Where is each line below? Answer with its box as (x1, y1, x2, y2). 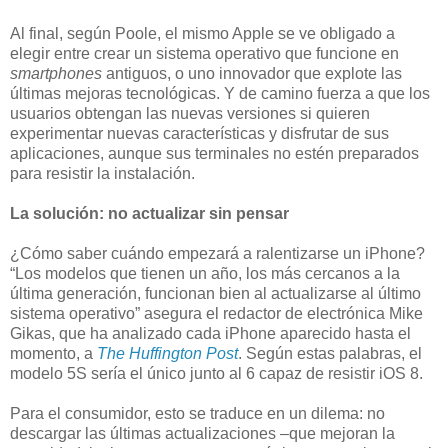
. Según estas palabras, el (238, 345, 422, 363)
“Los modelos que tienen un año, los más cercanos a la (10, 265, 400, 283)
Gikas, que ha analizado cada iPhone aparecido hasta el (10, 325, 411, 343)
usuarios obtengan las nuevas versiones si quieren (10, 105, 370, 123)
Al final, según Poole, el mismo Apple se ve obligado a (10, 25, 395, 43)
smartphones (10, 65, 102, 83)
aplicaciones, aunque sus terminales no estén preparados (10, 145, 419, 163)
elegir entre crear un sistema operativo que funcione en (10, 45, 399, 63)
